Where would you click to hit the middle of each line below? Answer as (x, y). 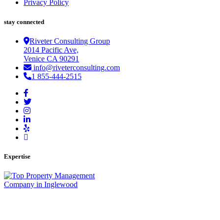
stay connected (24, 22)
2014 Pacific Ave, (51, 50)
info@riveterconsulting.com (76, 67)
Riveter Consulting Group (70, 41)
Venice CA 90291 (51, 58)
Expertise (17, 156)
